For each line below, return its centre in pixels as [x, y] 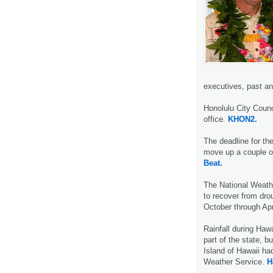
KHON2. [243, 119]
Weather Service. [235, 261]
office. [216, 119]
